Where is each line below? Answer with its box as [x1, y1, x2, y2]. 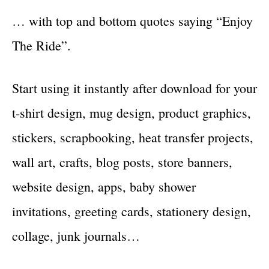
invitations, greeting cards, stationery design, [12, 202, 251, 220]
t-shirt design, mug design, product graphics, [12, 103, 251, 121]
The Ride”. [12, 36, 71, 54]
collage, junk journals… [12, 226, 140, 244]
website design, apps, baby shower [12, 177, 196, 195]
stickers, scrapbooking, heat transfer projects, [12, 128, 253, 146]
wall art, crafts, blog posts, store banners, [12, 153, 232, 171]
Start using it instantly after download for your [12, 79, 257, 97]
